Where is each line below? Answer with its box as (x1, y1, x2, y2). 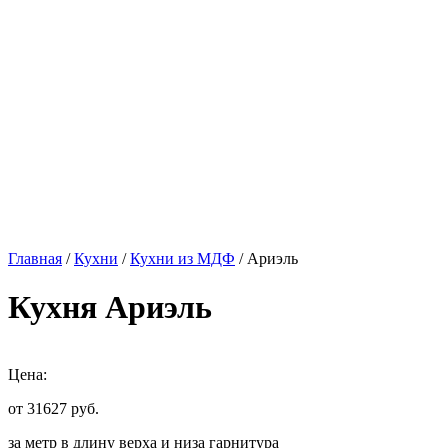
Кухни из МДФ (130, 250, 235, 267)
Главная (8, 250, 62, 267)
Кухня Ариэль (8, 289, 212, 326)
